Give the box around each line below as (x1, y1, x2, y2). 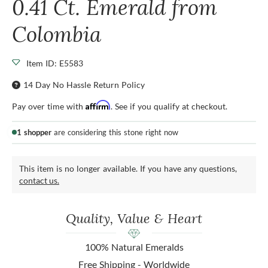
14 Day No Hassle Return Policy (23, 79, 145, 90)
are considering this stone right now (51, 127, 178, 137)
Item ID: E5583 (26, 57, 83, 68)
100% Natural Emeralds (84, 240, 184, 252)
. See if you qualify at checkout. (111, 100, 227, 111)
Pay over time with (12, 100, 86, 111)
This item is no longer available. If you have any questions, (19, 163, 237, 173)
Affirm (86, 99, 111, 110)
